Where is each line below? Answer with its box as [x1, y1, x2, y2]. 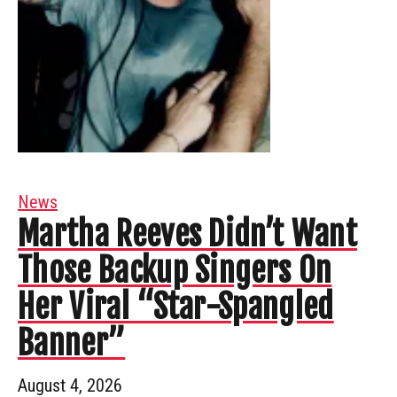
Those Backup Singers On [18, 250, 332, 291]
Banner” [18, 323, 126, 363]
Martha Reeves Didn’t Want [18, 214, 358, 254]
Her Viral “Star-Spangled [18, 286, 334, 327]
